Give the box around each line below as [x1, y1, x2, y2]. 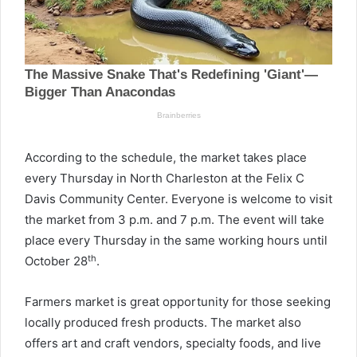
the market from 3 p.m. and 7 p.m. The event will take [25, 212, 324, 228]
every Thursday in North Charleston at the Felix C [25, 171, 304, 186]
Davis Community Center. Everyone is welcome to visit [25, 191, 332, 207]
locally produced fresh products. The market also [25, 315, 301, 331]
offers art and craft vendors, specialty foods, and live [25, 335, 321, 351]
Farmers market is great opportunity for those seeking [25, 294, 331, 310]
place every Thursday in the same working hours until [25, 233, 328, 249]
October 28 [25, 253, 88, 269]
